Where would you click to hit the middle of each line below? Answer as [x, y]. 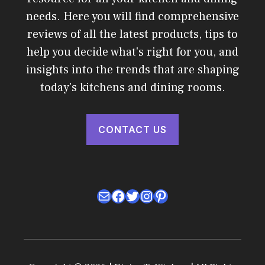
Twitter [146, 195]
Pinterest [180, 195]
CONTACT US [132, 129]
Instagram [170, 195]
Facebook [139, 195]
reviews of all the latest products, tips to [132, 34]
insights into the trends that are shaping [132, 70]
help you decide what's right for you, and [132, 52]
